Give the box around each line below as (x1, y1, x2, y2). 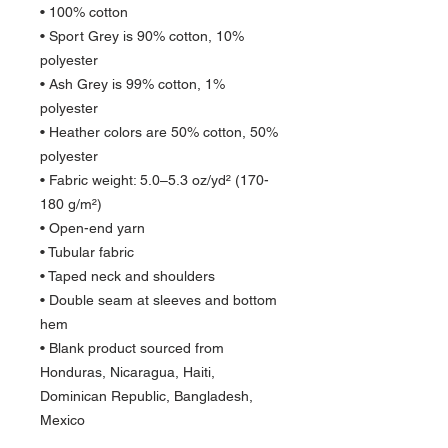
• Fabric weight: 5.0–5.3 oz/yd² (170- (40, 172, 269, 188)
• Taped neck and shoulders (40, 268, 215, 284)
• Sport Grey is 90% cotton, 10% (40, 28, 244, 44)
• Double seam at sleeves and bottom (40, 292, 277, 308)
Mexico (40, 412, 85, 428)
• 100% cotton (40, 4, 128, 20)
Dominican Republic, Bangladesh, (40, 388, 253, 404)
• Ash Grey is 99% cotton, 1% (40, 76, 225, 92)
